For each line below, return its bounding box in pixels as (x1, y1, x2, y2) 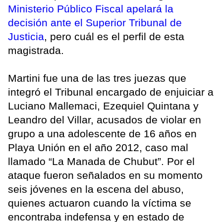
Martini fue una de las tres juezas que (8, 72, 186, 84)
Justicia (8, 30, 44, 42)
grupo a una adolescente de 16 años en (8, 127, 197, 139)
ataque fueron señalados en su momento (8, 169, 203, 181)
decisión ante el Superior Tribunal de (8, 16, 182, 28)
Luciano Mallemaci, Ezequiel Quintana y (8, 100, 199, 111)
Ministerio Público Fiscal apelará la (8, 2, 173, 14)
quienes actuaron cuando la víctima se (8, 197, 191, 209)
